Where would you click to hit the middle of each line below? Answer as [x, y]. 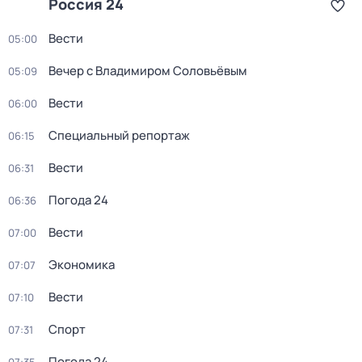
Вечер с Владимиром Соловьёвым [148, 71]
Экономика [82, 265]
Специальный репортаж [119, 135]
